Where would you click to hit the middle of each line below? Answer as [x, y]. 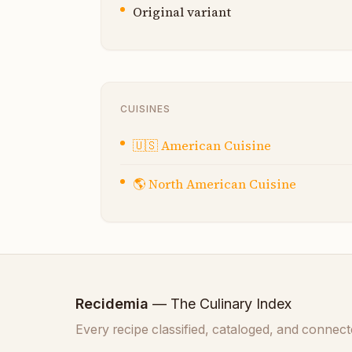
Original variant [182, 12]
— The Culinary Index [220, 304]
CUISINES [145, 109]
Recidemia [112, 304]
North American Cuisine [222, 184]
